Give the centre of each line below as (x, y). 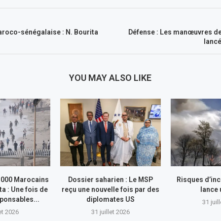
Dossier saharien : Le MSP (110, 179)
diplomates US (110, 199)
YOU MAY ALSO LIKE (110, 78)
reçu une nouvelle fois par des (110, 189)
